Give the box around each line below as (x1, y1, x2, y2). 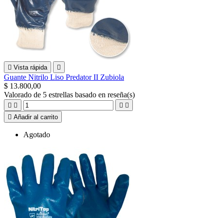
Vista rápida (14, 63, 47, 71)
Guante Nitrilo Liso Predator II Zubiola (4, 73, 124, 81)
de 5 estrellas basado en (34, 90, 108, 99)
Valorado (4, 90, 34, 99)
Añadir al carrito (14, 113, 58, 121)
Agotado (23, 130, 50, 139)
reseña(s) (108, 90, 135, 99)
